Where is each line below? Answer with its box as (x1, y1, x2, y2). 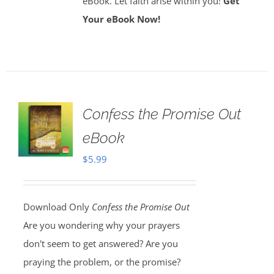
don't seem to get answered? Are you (23, 237, 178, 250)
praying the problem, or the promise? (23, 256, 180, 268)
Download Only (23, 201, 92, 213)
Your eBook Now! (82, 13, 160, 25)
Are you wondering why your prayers (23, 219, 180, 231)
